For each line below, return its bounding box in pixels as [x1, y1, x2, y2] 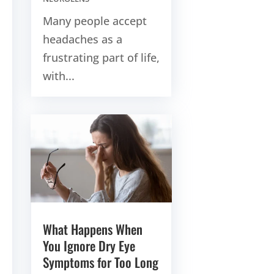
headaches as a [42, 31, 122, 46]
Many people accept [42, 13, 147, 28]
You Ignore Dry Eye [42, 236, 135, 256]
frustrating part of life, [42, 50, 160, 65]
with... [42, 68, 75, 83]
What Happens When [42, 220, 143, 239]
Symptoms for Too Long [42, 253, 158, 272]
